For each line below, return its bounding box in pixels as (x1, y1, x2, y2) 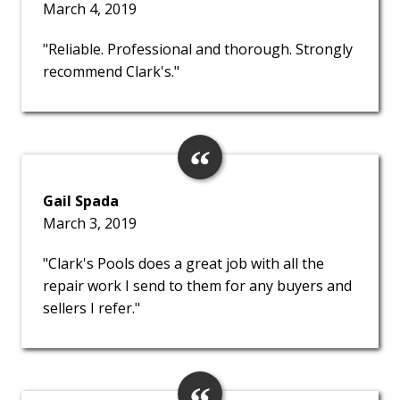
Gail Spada (43, 191, 119, 212)
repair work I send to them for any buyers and (43, 276, 352, 296)
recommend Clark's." (43, 62, 179, 82)
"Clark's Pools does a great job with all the (43, 254, 324, 274)
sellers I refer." (43, 298, 140, 319)
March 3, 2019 (43, 213, 137, 234)
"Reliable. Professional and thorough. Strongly (43, 39, 353, 60)
